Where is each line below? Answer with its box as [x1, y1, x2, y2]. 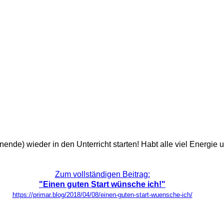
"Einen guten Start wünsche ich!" [39, 179, 165, 188]
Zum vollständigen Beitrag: [54, 169, 150, 178]
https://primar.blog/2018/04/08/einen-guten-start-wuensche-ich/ [12, 190, 192, 198]
